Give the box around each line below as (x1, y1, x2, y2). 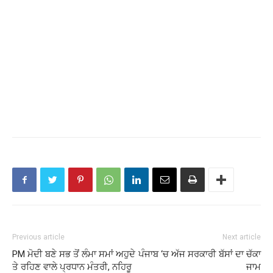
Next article (222, 233, 261, 241)
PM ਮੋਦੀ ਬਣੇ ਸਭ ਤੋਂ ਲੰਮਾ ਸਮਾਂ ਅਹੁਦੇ (12, 249, 135, 260)
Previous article (12, 233, 65, 241)
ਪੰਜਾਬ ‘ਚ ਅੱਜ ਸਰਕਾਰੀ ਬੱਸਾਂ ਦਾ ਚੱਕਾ (138, 249, 261, 260)
